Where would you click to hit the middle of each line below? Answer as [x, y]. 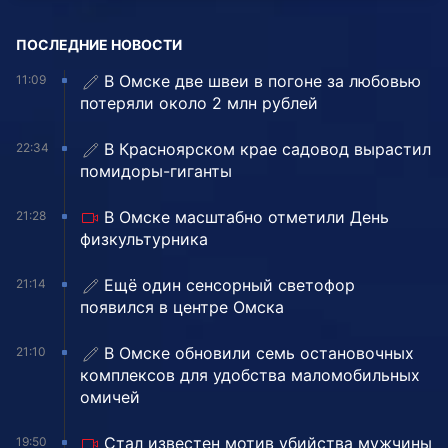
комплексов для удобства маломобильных [250, 375]
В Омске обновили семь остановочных [259, 353]
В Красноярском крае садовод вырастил [267, 149]
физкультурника [144, 239]
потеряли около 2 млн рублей [199, 103]
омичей [110, 397]
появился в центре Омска [182, 307]
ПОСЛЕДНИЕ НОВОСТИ [99, 45]
